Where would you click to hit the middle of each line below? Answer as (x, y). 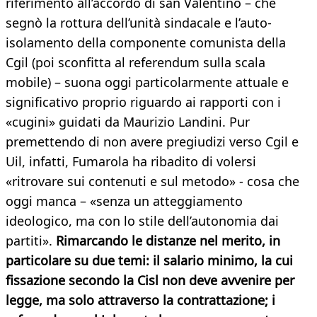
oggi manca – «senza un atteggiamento (124, 201)
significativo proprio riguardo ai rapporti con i (143, 102)
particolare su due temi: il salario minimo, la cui (149, 261)
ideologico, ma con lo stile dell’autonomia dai (142, 221)
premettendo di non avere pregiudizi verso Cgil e (152, 142)
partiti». (31, 241)
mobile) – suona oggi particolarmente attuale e (147, 82)
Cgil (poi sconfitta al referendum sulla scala (136, 63)
